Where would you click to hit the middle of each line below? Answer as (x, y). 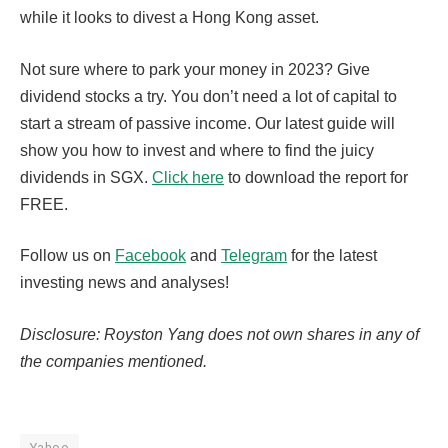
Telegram (254, 256)
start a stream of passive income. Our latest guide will (207, 123)
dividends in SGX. (86, 177)
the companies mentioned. (113, 361)
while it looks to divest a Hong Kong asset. (169, 18)
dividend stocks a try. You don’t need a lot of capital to (208, 96)
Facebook (150, 256)
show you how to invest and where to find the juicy (197, 150)
